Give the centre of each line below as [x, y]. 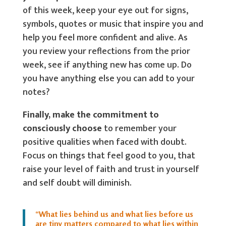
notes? [36, 92]
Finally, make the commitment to [91, 115]
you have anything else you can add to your [108, 79]
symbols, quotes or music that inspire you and [113, 24]
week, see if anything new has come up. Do [107, 65]
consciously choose [62, 129]
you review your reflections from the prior [106, 51]
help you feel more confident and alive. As [105, 38]
